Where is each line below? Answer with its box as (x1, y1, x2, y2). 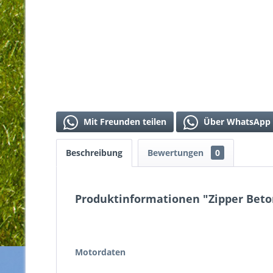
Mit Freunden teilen (81, 115, 166, 127)
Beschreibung (66, 146, 122, 158)
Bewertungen (147, 146, 206, 158)
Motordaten (75, 246, 126, 258)
